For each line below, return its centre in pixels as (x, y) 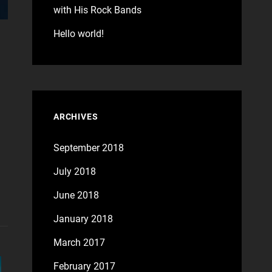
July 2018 (74, 172)
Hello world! (78, 34)
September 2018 (88, 148)
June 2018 (76, 195)
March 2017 (79, 243)
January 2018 (83, 219)
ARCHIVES (76, 117)
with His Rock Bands (97, 10)
